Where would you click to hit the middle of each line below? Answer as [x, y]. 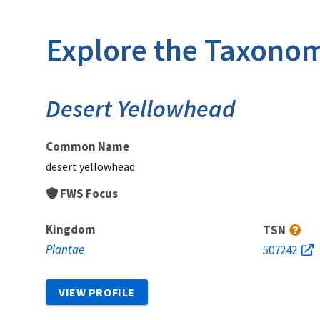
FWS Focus [89, 193]
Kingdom [71, 229]
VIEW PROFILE [97, 292]
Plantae [65, 249]
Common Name [87, 146]
